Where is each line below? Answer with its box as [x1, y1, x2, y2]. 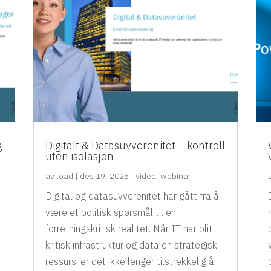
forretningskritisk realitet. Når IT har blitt [45, 223, 216, 235]
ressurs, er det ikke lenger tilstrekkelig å [45, 255, 214, 268]
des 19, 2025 [79, 171, 129, 182]
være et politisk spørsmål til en [45, 206, 176, 219]
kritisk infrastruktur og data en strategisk [45, 239, 217, 252]
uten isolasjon [45, 149, 114, 164]
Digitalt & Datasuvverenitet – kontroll [45, 139, 225, 153]
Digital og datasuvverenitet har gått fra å [45, 190, 219, 203]
